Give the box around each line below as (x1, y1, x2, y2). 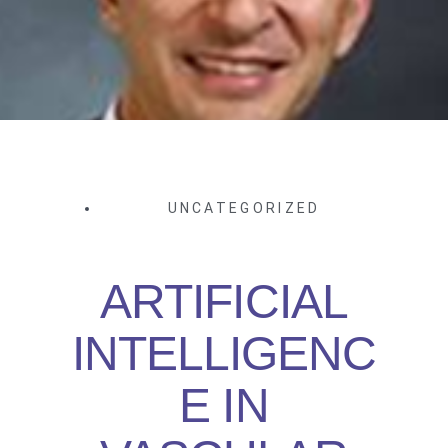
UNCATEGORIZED (167, 200, 321, 217)
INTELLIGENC (71, 327, 377, 381)
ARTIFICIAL (100, 275, 348, 329)
